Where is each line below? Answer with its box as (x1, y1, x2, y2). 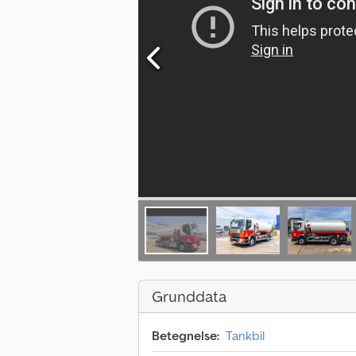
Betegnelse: (152, 327, 219, 344)
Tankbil (226, 327, 265, 344)
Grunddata (152, 286, 226, 308)
